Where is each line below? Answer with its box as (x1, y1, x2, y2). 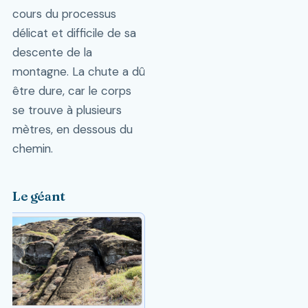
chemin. (12, 141, 53, 157)
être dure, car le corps (12, 83, 131, 99)
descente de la (12, 45, 92, 60)
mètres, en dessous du (12, 122, 133, 137)
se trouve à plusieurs (12, 102, 122, 118)
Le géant (12, 188, 65, 205)
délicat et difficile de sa (12, 25, 136, 41)
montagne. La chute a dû (12, 64, 145, 80)
